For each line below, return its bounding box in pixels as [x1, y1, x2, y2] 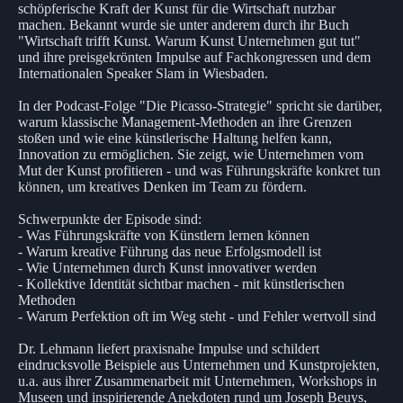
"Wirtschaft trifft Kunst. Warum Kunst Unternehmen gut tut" [18, 32, 361, 49]
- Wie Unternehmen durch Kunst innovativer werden [18, 259, 317, 275]
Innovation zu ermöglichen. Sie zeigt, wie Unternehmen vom [18, 146, 363, 162]
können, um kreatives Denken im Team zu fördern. [18, 178, 307, 194]
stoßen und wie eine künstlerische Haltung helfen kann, [18, 130, 332, 146]
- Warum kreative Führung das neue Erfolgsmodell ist [18, 243, 321, 259]
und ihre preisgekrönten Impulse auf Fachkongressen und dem [18, 49, 371, 65]
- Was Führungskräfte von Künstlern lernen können [18, 227, 309, 243]
